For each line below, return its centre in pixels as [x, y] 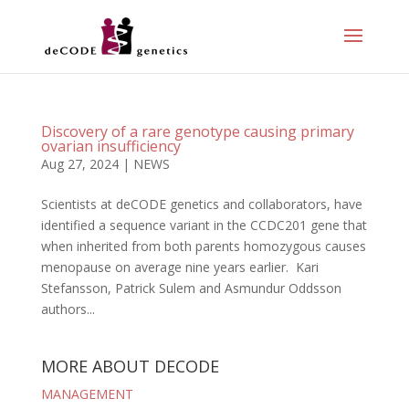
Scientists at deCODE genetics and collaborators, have [201, 204]
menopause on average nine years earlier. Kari [179, 267]
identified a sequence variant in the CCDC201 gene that [204, 225]
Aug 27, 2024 [79, 164]
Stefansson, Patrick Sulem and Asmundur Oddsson [191, 288]
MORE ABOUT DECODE [130, 366]
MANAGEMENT [87, 394]
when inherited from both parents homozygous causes [203, 246]
